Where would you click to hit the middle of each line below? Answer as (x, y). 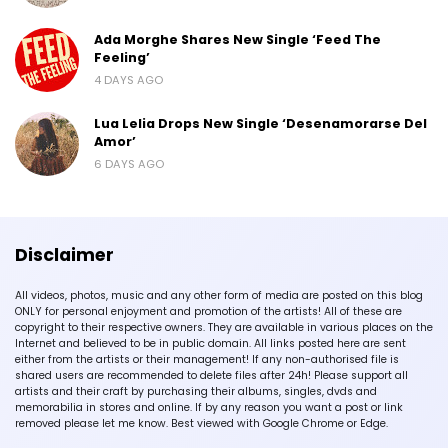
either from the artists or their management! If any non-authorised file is (207, 359)
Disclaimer (64, 254)
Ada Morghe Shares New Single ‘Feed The (237, 39)
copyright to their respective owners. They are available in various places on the (224, 327)
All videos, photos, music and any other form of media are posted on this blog (219, 295)
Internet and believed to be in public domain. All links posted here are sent (210, 343)
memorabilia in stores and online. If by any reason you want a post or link (209, 407)
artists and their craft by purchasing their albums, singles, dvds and (196, 391)
